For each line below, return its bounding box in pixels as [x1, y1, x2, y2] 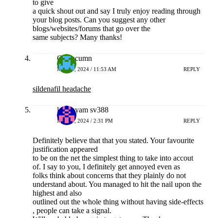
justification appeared [32, 145, 98, 154]
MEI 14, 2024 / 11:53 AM [56, 66, 116, 72]
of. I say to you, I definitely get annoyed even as [32, 163, 180, 171]
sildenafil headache [32, 85, 91, 93]
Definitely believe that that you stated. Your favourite [32, 136, 194, 145]
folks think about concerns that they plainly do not [32, 171, 186, 180]
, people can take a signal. [32, 206, 111, 215]
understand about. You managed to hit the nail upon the [32, 180, 201, 189]
